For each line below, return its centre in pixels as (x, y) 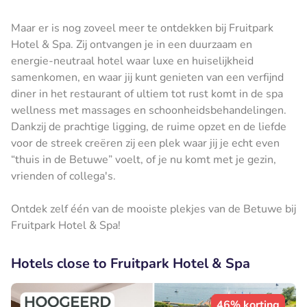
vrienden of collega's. (63, 176)
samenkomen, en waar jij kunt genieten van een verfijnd (147, 77)
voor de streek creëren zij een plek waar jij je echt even (145, 143)
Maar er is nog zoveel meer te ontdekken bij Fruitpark (142, 28)
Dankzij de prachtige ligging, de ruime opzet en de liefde (149, 126)
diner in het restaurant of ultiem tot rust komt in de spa (147, 94)
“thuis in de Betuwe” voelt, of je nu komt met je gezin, (144, 159)
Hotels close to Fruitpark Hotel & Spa (131, 263)
